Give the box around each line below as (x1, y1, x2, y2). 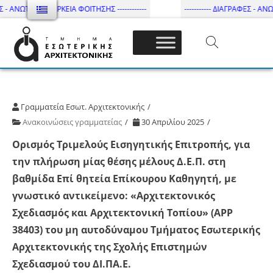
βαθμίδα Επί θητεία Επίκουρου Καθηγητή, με (12, 171, 236, 185)
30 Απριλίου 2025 (141, 116, 204, 127)
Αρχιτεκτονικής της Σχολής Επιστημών (12, 239, 207, 253)
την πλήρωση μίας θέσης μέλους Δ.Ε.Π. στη (12, 154, 226, 168)
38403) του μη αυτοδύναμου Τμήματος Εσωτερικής (12, 222, 260, 236)
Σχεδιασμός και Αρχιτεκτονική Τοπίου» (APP (12, 205, 233, 219)
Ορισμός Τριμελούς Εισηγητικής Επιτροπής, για (12, 137, 250, 151)
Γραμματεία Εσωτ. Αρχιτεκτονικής (19, 101, 144, 112)
